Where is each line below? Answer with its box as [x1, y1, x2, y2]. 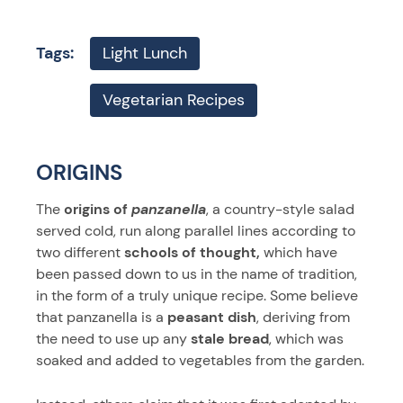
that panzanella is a [36, 307, 167, 327]
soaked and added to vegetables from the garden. [36, 350, 364, 370]
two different [36, 242, 124, 262]
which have [264, 242, 337, 262]
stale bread [187, 328, 269, 348]
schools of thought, [124, 242, 264, 262]
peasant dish [167, 307, 256, 327]
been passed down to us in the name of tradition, [36, 264, 357, 283]
